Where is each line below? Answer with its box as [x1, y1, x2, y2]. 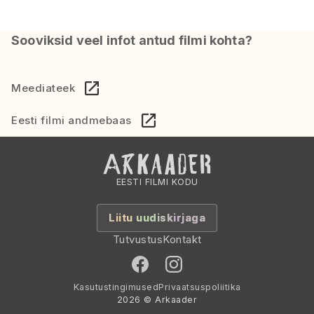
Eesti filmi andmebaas [11, 113, 132, 127]
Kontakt [163, 233, 202, 246]
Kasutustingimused [73, 282, 158, 292]
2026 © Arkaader [116, 294, 198, 305]
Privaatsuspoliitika [158, 282, 241, 292]
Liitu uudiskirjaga [109, 211, 205, 224]
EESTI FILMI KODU [116, 177, 198, 187]
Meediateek [11, 81, 75, 95]
